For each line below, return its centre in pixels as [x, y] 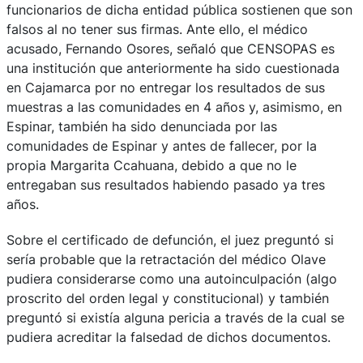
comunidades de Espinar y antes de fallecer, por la [162, 145]
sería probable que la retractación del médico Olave [166, 259]
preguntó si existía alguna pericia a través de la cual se [175, 317]
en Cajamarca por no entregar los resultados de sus [166, 87]
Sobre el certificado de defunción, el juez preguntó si [170, 239]
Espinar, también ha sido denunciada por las [142, 126]
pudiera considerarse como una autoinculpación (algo [172, 278]
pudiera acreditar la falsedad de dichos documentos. [169, 337]
